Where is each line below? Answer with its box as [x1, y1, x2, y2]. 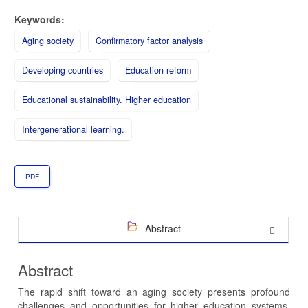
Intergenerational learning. [22, 123, 124, 136]
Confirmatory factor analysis [96, 34, 203, 47]
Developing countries [22, 64, 103, 77]
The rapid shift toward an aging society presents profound [18, 285, 290, 299]
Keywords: [14, 12, 65, 27]
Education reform [125, 64, 191, 77]
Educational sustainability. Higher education [22, 93, 191, 107]
